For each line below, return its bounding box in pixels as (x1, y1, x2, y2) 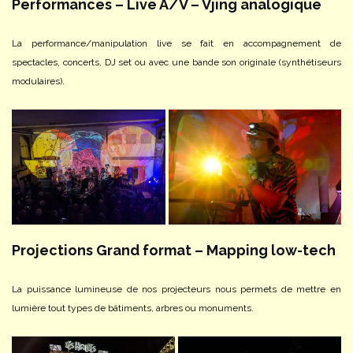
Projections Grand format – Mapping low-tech (12, 241, 336, 258)
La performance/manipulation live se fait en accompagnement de (12, 38, 341, 49)
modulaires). (12, 76, 65, 87)
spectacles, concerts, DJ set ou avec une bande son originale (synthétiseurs (12, 57, 341, 68)
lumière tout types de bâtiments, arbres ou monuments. (12, 302, 254, 314)
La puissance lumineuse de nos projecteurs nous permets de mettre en (12, 283, 341, 295)
